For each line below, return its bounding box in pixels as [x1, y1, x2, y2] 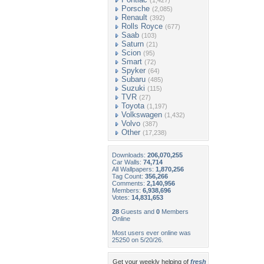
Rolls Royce [121, 22, 163, 31]
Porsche [121, 4, 150, 13]
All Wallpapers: [112, 166, 156, 173]
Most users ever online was [112, 229, 191, 236]
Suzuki [121, 84, 145, 93]
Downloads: [112, 151, 147, 159]
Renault [121, 13, 147, 22]
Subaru [121, 75, 146, 84]
